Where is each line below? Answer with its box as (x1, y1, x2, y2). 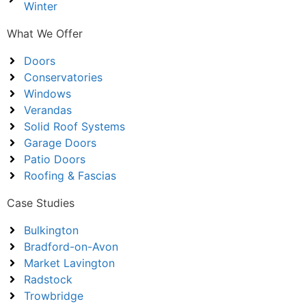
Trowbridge (24, 289, 83, 303)
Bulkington (24, 223, 79, 237)
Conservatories (24, 70, 102, 84)
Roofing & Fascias (24, 169, 116, 182)
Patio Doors (24, 152, 85, 166)
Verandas (24, 103, 72, 117)
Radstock (24, 273, 72, 286)
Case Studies (7, 196, 74, 210)
